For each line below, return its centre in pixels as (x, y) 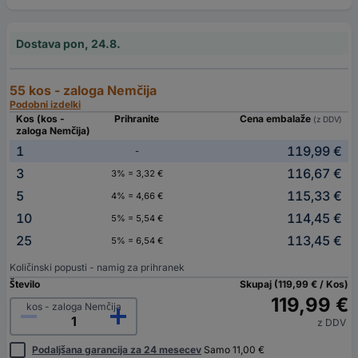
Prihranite (137, 119)
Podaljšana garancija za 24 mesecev (117, 350)
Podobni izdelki (45, 105)
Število (25, 284)
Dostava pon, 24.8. (68, 44)
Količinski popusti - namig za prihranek (97, 268)
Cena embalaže (276, 119)
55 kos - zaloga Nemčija (83, 91)
